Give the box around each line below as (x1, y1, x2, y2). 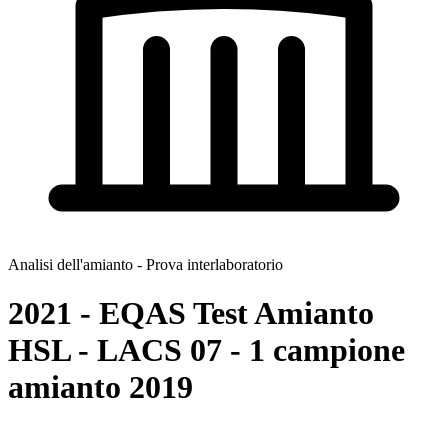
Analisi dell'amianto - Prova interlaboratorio (8, 255, 283, 273)
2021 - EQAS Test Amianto (8, 295, 374, 332)
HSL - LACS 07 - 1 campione (8, 332, 405, 369)
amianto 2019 (8, 369, 193, 406)
